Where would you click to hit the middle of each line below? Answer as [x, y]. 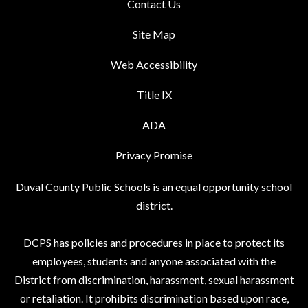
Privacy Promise [154, 155]
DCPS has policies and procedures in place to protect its [154, 243]
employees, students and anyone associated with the [154, 261]
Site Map [154, 34]
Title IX [154, 95]
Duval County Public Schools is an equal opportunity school [154, 187]
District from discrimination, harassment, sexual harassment [154, 280]
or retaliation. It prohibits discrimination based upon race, [154, 298]
